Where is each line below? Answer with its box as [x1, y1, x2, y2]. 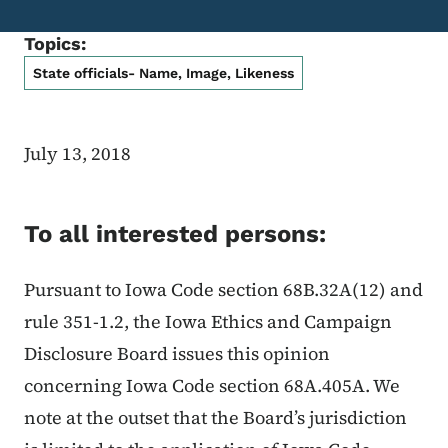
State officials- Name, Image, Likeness [33, 65, 294, 82]
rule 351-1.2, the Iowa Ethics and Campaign [24, 309, 392, 335]
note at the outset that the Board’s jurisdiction [24, 405, 407, 431]
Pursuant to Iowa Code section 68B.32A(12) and [24, 277, 423, 303]
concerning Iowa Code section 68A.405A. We [24, 373, 400, 399]
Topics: [24, 33, 86, 55]
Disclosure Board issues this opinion [24, 341, 330, 367]
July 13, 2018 [24, 141, 131, 167]
